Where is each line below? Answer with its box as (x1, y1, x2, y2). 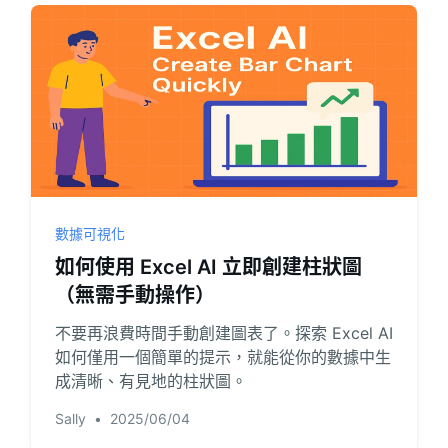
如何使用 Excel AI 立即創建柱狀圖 (54, 255, 362, 279)
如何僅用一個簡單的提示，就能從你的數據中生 (54, 347, 391, 367)
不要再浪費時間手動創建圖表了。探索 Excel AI (54, 323, 393, 343)
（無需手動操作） (54, 283, 215, 307)
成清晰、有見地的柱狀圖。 (54, 371, 247, 391)
